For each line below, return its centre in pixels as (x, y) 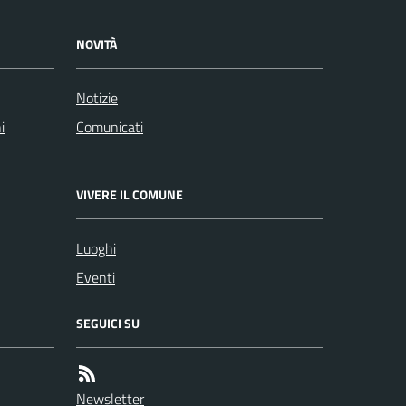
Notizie (97, 97)
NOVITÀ (97, 43)
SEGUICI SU (108, 323)
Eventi (96, 277)
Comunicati (110, 126)
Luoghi (96, 248)
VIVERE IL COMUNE (130, 194)
